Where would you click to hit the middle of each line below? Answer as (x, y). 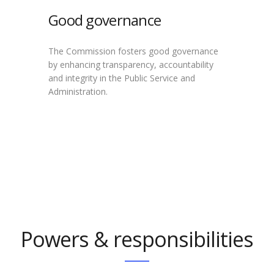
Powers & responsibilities (137, 239)
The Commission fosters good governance (133, 51)
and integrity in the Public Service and (121, 78)
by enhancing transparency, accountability (131, 65)
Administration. (78, 91)
